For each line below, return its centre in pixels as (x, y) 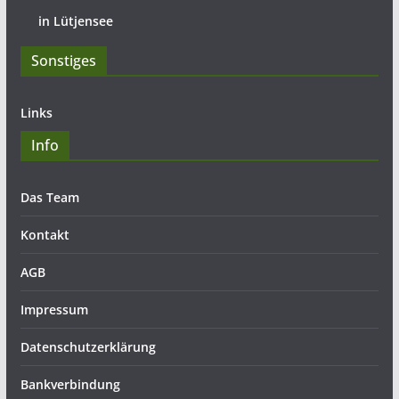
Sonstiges (63, 61)
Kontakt (45, 235)
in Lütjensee (75, 21)
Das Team (49, 197)
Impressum (54, 309)
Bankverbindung (70, 384)
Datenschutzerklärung (88, 347)
